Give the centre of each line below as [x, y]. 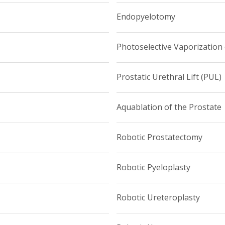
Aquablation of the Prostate [169, 107]
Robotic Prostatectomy [159, 137]
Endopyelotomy [146, 16]
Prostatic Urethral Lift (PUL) [169, 77]
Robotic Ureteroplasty [158, 197]
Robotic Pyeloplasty [153, 167]
